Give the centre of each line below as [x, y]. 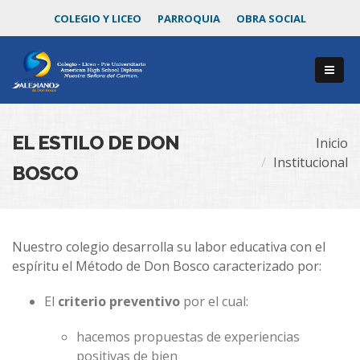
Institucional [310, 162]
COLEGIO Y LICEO [98, 18]
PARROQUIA [189, 18]
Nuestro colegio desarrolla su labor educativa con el [169, 247]
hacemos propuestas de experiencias [188, 337]
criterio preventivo [119, 301]
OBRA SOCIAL [271, 18]
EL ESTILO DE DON [96, 143]
